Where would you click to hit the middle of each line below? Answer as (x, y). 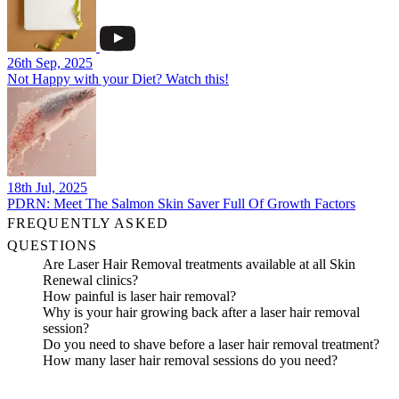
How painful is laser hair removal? (139, 296)
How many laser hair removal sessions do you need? (190, 360)
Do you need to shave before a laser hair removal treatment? (211, 344)
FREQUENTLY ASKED (88, 223)
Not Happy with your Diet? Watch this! (118, 79)
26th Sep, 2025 (50, 63)
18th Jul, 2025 (47, 187)
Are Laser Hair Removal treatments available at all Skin (199, 264)
